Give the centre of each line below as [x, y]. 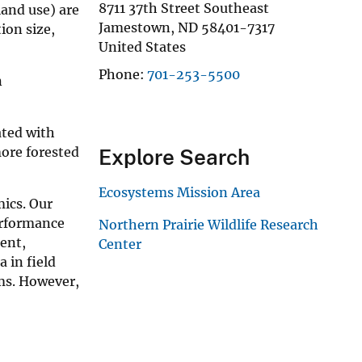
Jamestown [135, 27]
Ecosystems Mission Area [179, 192]
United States [142, 46]
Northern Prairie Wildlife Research [208, 224]
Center [120, 244]
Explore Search [174, 157]
